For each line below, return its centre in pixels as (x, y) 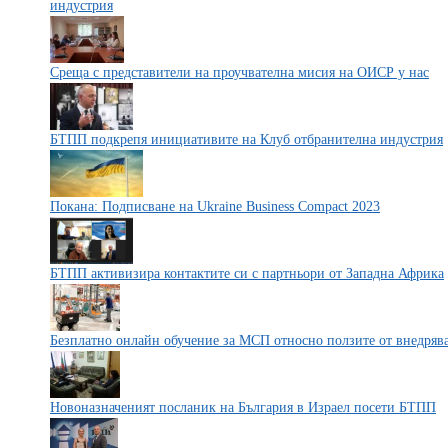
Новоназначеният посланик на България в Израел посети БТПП (243, 407)
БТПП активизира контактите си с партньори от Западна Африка (247, 273)
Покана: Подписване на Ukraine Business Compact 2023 (215, 206)
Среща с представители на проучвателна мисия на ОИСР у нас (239, 72)
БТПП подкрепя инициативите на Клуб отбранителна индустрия (246, 139)
